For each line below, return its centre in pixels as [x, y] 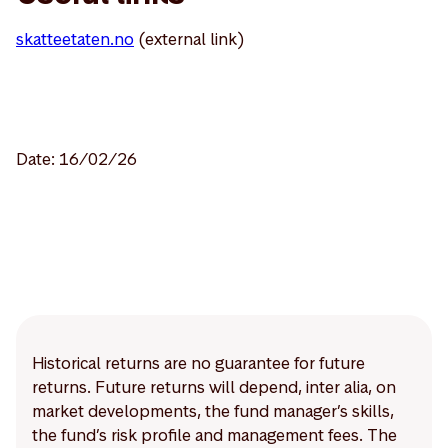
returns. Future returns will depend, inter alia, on [214, 387]
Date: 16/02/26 [76, 159]
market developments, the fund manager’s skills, [213, 411]
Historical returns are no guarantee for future [198, 363]
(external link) [189, 39]
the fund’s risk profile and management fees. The [214, 435]
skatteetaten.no [75, 39]
